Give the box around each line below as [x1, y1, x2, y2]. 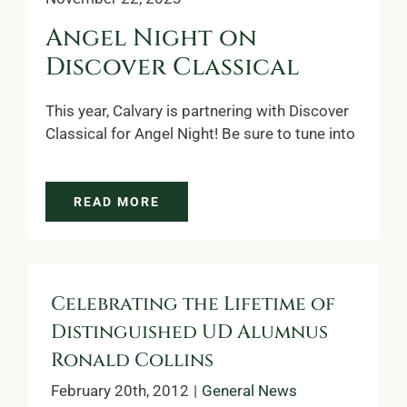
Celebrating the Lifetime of [51, 291, 335, 317]
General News [202, 381, 297, 400]
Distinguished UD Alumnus [51, 319, 328, 345]
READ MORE [74, 194, 160, 209]
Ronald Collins [51, 347, 213, 373]
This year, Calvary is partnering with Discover [45, 101, 349, 120]
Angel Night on [45, 21, 257, 55]
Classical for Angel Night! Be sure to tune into [45, 124, 355, 143]
